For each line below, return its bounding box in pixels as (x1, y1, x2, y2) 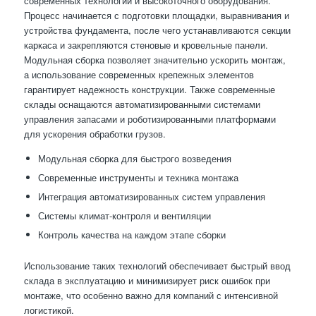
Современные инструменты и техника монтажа (37, 171, 238, 185)
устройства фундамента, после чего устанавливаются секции (23, 23, 291, 37)
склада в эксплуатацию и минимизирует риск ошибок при (23, 274, 270, 288)
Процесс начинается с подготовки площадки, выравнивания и (23, 8, 289, 23)
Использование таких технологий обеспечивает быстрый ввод (23, 259, 291, 273)
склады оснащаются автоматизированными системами (23, 97, 260, 111)
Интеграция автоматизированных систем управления (37, 190, 265, 204)
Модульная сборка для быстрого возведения (37, 152, 231, 166)
